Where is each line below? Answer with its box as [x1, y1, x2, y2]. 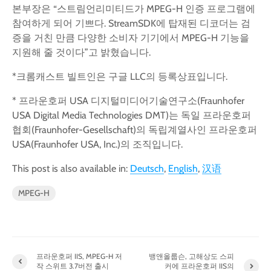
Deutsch [130, 163, 164, 174]
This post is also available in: [12, 163, 130, 174]
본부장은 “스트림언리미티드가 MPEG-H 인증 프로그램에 [12, 3, 255, 15]
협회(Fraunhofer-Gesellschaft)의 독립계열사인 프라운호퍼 [12, 124, 257, 135]
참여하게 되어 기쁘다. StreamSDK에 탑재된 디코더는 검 [12, 18, 250, 29]
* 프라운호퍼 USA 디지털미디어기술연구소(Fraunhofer [12, 95, 244, 106]
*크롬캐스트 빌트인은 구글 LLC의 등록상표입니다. [12, 71, 227, 82]
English [168, 163, 198, 174]
